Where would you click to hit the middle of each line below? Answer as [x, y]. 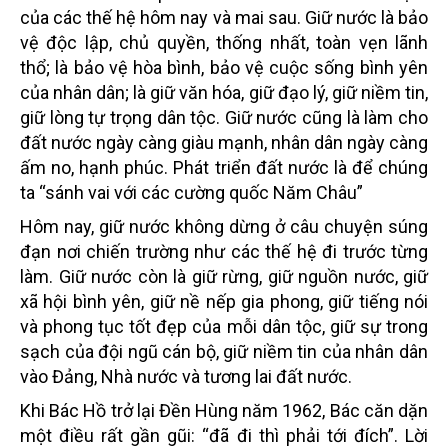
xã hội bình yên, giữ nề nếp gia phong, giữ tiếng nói [224, 301]
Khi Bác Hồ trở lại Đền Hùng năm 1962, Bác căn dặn [224, 410]
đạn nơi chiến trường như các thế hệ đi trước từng [224, 251]
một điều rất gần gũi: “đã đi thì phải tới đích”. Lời [224, 435]
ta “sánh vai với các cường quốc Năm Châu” [191, 192]
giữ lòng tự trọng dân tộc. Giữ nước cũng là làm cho [224, 117]
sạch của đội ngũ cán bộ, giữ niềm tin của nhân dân [224, 351]
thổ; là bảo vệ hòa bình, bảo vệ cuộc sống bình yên [224, 67]
